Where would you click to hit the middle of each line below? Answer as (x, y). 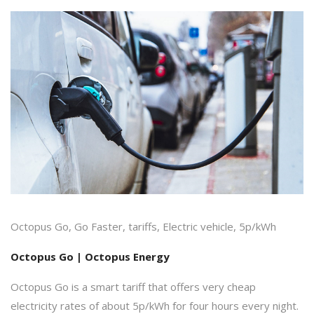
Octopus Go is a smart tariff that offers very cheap (133, 286)
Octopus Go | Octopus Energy (90, 256)
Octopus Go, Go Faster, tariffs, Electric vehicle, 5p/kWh (143, 226)
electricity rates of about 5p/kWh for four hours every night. (155, 305)
